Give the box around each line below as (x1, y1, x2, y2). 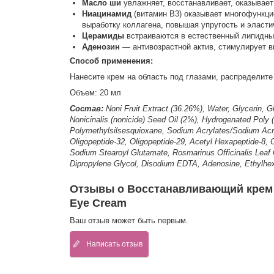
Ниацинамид (81, 9, 134, 19)
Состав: (69, 104, 103, 114)
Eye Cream (69, 196, 127, 209)
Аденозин (81, 42, 122, 52)
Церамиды (81, 31, 127, 41)
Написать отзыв (86, 239, 143, 248)
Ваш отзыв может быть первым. (69, 215, 188, 225)
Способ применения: (69, 56, 153, 66)
